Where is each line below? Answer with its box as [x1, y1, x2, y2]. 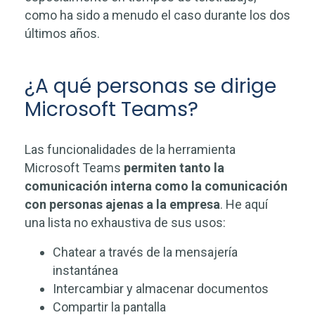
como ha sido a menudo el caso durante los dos [25, 8, 290, 22]
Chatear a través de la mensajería [53, 245, 238, 259]
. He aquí [220, 197, 268, 212]
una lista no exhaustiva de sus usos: [25, 215, 226, 230]
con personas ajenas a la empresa [25, 197, 220, 212]
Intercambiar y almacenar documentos [53, 281, 269, 296]
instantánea [53, 263, 118, 278]
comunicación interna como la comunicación [25, 179, 288, 193]
